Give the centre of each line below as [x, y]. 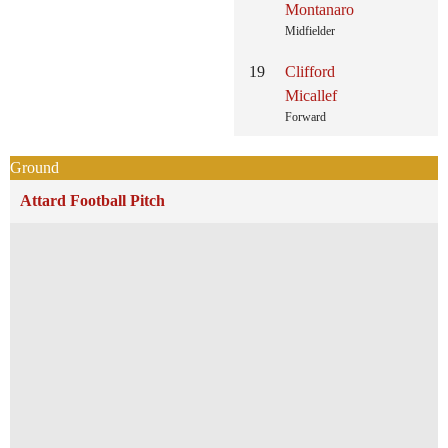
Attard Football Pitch [92, 200]
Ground [34, 167]
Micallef [311, 95]
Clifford [310, 71]
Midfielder [310, 31]
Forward [305, 117]
